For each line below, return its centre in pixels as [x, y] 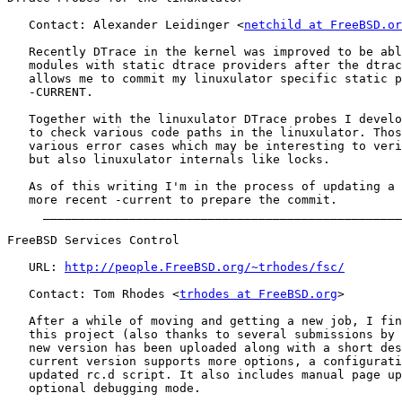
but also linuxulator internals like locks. [169, 160]
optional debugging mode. [104, 389]
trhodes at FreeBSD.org [258, 294]
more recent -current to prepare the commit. [172, 200]
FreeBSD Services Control [93, 240]
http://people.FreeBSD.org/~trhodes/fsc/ [205, 267]
